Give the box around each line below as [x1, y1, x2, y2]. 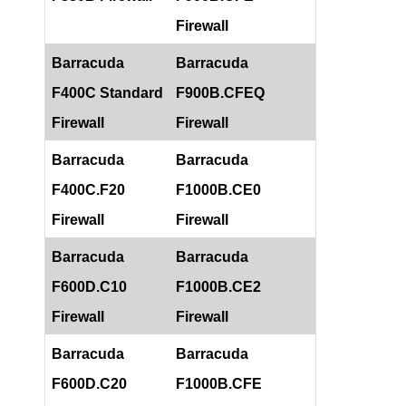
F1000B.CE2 [176, 279, 261, 295]
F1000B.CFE [176, 376, 262, 392]
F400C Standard [52, 85, 163, 101]
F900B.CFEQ [176, 85, 265, 101]
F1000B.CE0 [176, 182, 261, 198]
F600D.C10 [52, 279, 127, 295]
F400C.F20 [52, 182, 125, 198]
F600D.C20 [52, 376, 127, 392]
